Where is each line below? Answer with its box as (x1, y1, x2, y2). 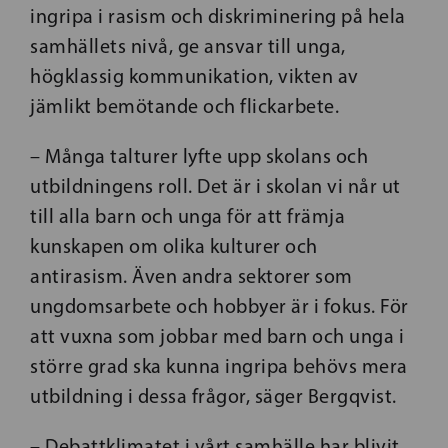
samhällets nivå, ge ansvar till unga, (30, 34, 346, 58)
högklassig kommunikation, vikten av (30, 64, 359, 88)
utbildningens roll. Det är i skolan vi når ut (30, 174, 401, 198)
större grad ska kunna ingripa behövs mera (30, 354, 408, 378)
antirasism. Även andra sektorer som (30, 264, 353, 288)
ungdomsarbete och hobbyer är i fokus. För (30, 294, 409, 318)
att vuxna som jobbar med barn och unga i (30, 324, 404, 348)
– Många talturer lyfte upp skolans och (30, 144, 368, 168)
